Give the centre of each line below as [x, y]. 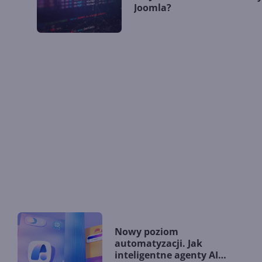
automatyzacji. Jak [158, 243]
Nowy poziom [146, 231]
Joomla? [153, 8]
